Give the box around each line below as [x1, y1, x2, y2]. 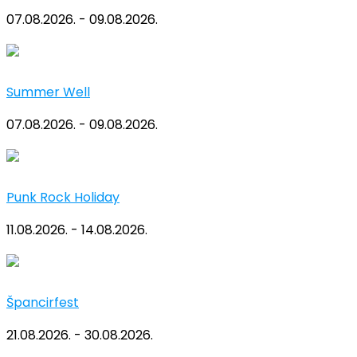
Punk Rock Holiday [6, 188, 120, 207]
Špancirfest [6, 293, 79, 312]
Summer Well [6, 83, 90, 102]
